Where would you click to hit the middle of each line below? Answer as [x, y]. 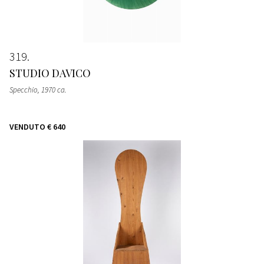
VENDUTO [27, 126]
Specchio [24, 90]
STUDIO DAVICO [50, 73]
